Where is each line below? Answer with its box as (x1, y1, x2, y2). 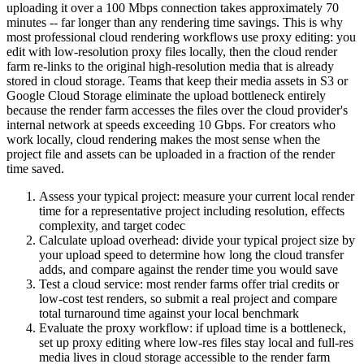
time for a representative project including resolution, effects (39, 204, 344, 219)
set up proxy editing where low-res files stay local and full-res (39, 336, 353, 350)
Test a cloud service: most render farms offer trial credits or (39, 277, 339, 292)
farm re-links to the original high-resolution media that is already (6, 59, 334, 74)
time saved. (6, 162, 64, 176)
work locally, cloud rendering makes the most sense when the (6, 132, 320, 147)
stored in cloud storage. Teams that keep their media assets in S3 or (6, 74, 348, 89)
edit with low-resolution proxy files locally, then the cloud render (6, 45, 337, 59)
